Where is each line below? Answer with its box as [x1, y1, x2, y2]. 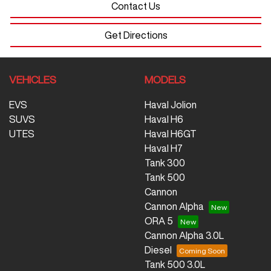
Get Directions [104, 30, 168, 41]
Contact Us [111, 1, 160, 11]
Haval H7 [145, 143, 183, 154]
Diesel [145, 245, 172, 255]
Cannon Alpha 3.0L [145, 230, 224, 241]
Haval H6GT [145, 129, 197, 139]
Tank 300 [145, 158, 185, 168]
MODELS [145, 74, 186, 85]
